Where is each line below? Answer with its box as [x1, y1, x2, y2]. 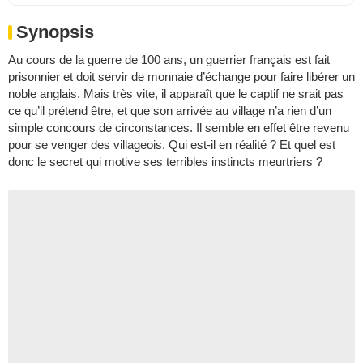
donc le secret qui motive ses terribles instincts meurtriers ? [8, 154, 322, 169]
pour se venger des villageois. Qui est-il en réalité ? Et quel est [8, 137, 335, 152]
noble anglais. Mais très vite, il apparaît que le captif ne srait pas [8, 86, 344, 100]
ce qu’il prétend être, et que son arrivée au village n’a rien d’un [8, 103, 331, 117]
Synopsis [16, 21, 94, 42]
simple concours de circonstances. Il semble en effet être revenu [8, 120, 349, 135]
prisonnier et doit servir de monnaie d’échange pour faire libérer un [8, 69, 355, 83]
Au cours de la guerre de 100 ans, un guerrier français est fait [8, 52, 330, 66]
